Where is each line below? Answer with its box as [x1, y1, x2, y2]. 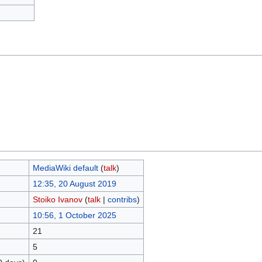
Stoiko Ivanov [32, 195, 82, 204]
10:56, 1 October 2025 [32, 211, 116, 220]
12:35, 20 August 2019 [32, 179, 116, 188]
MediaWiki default [32, 163, 98, 173]
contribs [107, 195, 137, 204]
